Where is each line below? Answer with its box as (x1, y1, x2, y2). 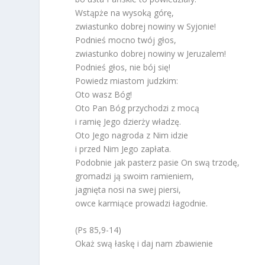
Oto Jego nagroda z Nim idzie (75, 130, 189, 141)
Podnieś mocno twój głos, (75, 34, 177, 46)
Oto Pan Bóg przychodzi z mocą (75, 102, 200, 114)
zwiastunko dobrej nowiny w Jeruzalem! (75, 48, 227, 60)
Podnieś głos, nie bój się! (75, 62, 171, 73)
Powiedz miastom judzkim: (75, 75, 179, 87)
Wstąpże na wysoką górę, (75, 7, 174, 19)
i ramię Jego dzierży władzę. (75, 116, 182, 128)
